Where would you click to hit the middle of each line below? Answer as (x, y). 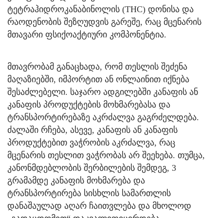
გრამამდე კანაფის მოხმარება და (76, 180)
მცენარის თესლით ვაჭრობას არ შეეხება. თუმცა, (106, 155)
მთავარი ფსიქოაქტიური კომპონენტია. (87, 34)
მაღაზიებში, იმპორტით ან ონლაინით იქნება (98, 79)
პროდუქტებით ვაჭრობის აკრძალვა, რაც (91, 142)
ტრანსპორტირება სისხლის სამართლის (89, 193)
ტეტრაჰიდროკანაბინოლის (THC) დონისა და (100, 9)
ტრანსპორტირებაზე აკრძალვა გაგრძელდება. (103, 117)
